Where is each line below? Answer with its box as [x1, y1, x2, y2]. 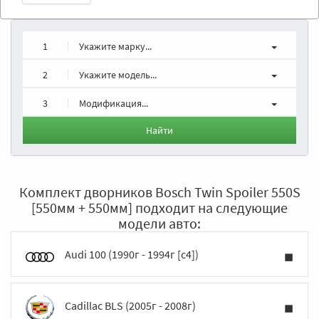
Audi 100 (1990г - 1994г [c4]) [65, 247, 199, 261]
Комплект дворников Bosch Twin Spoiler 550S [19, 183, 300, 201]
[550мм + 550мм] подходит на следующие [31, 199, 288, 216]
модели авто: [118, 214, 201, 232]
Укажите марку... [79, 40, 152, 53]
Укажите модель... [79, 68, 157, 81]
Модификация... [79, 97, 148, 110]
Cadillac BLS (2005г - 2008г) [65, 298, 196, 313]
